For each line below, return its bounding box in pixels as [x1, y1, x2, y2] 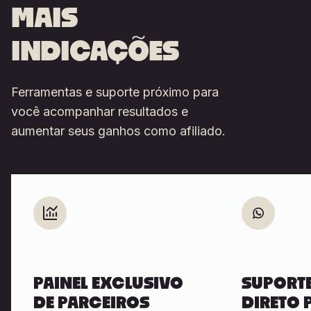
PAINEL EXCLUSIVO [33, 276, 183, 293]
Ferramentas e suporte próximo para [11, 85, 219, 100]
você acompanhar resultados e [11, 104, 188, 119]
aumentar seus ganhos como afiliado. [11, 124, 226, 139]
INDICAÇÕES [11, 38, 179, 67]
